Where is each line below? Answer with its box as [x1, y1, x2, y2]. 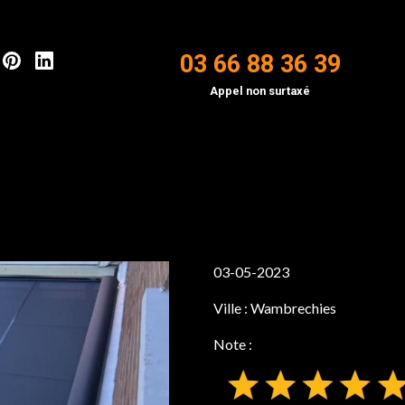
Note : [213, 335, 252, 353]
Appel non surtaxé [210, 83, 311, 98]
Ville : [213, 299, 250, 316]
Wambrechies [250, 299, 336, 316]
